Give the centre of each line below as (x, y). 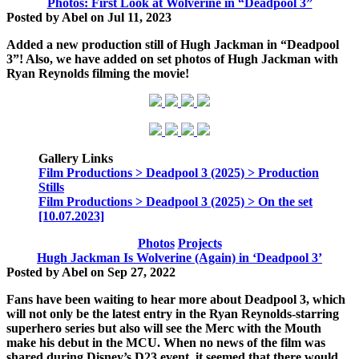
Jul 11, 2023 (139, 17)
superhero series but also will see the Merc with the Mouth (164, 328)
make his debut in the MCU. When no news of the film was (166, 343)
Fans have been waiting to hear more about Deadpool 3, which (176, 299)
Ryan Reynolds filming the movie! (98, 73)
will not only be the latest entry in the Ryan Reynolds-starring (173, 314)
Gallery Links (76, 158)
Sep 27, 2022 (141, 272)
